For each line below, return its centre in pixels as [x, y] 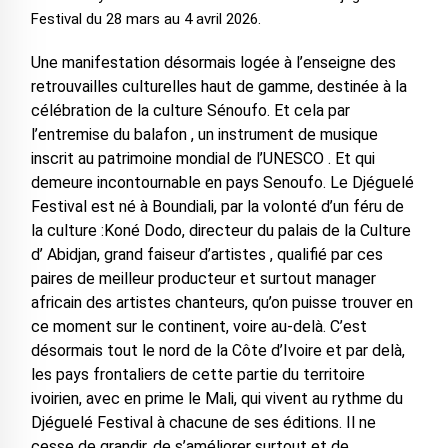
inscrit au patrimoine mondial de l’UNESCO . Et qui [202, 159]
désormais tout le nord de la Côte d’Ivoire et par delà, [217, 351]
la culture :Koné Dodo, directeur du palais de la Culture [220, 231]
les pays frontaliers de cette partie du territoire [197, 375]
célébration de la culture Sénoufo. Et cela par [190, 111]
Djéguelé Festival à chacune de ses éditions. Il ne [203, 423]
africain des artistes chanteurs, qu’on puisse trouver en [221, 303]
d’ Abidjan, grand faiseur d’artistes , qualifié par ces [206, 255]
